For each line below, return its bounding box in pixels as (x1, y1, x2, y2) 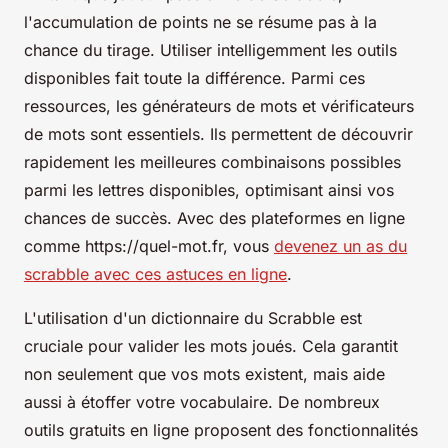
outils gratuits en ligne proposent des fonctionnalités (24, 419, 418, 440)
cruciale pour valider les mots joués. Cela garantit (24, 335, 398, 356)
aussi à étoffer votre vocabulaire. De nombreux (24, 391, 380, 412)
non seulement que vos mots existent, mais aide (24, 363, 385, 384)
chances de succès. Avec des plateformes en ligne (24, 207, 405, 228)
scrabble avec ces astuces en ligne (24, 263, 287, 284)
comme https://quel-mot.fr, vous (24, 235, 274, 256)
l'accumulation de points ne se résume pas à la (24, 11, 377, 32)
